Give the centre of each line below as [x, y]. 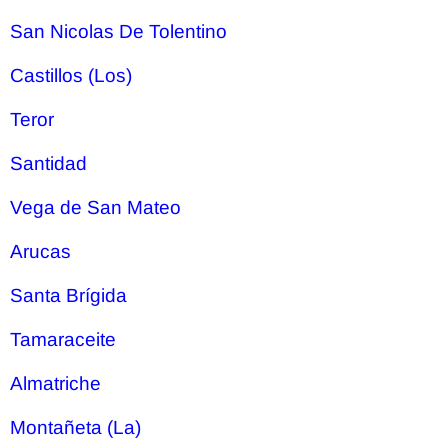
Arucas [40, 251]
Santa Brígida [68, 295]
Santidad [48, 163]
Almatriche [55, 383]
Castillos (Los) [71, 75]
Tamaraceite [63, 339]
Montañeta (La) [75, 427]
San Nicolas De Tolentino [118, 31]
